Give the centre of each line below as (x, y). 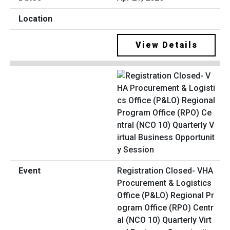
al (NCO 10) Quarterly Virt (164, 220)
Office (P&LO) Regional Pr (166, 196)
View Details (166, 45)
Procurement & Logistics (164, 183)
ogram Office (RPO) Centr (165, 208)
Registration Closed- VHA (165, 171)
